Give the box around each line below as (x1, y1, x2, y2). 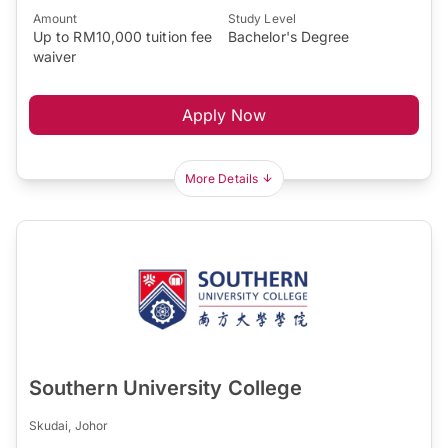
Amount (33, 11, 78, 27)
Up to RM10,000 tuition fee (33, 28, 213, 46)
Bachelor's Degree (228, 28, 350, 46)
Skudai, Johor (29, 418, 109, 434)
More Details (185, 171, 258, 187)
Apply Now (181, 105, 267, 126)
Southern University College (29, 376, 303, 401)
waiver (33, 48, 77, 66)
